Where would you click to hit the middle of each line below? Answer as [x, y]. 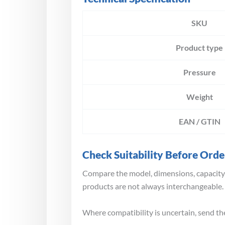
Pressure [199, 72]
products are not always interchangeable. [153, 186]
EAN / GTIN [199, 122]
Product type [199, 48]
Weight [199, 97]
